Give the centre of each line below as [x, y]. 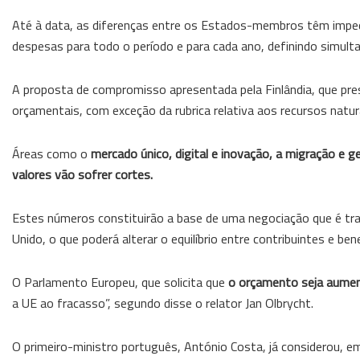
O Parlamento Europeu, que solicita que [120, 282]
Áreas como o [51, 153]
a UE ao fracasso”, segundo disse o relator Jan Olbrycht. [163, 303]
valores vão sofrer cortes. [82, 174]
